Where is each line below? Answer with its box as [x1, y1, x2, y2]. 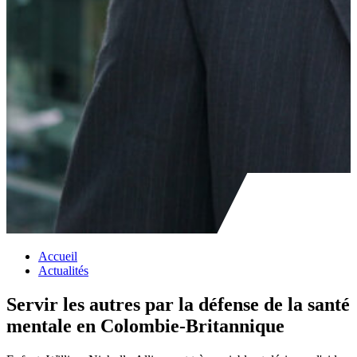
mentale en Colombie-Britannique [6, 315, 284, 336]
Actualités [38, 264, 88, 277]
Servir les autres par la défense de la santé [6, 293, 350, 315]
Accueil [38, 249, 77, 263]
